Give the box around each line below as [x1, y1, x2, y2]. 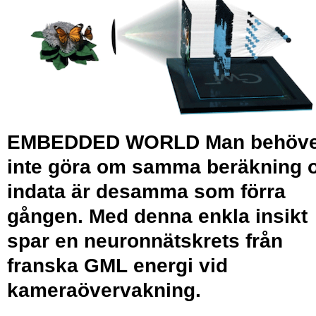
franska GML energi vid [7, 254, 228, 276]
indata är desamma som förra [7, 180, 286, 202]
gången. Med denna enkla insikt [7, 205, 308, 227]
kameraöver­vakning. [7, 279, 201, 301]
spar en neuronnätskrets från [7, 229, 283, 252]
